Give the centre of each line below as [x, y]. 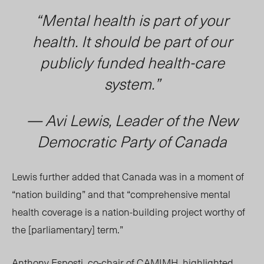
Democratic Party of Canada [132, 141]
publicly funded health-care [132, 62]
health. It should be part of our [132, 41]
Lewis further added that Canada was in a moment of [128, 176]
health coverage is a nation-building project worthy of [128, 212]
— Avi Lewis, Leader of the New [132, 120]
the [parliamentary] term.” [67, 230]
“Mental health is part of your [132, 20]
